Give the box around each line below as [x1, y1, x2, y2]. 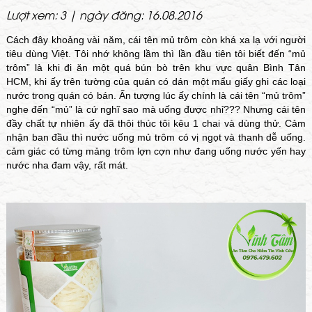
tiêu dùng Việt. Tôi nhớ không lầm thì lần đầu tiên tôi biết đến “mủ [6, 48, 306, 59]
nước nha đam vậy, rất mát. [6, 159, 128, 171]
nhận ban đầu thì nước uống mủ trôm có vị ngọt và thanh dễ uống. [6, 132, 306, 143]
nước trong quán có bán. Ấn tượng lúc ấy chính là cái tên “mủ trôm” [6, 90, 306, 101]
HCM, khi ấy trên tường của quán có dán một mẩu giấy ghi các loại [6, 76, 306, 87]
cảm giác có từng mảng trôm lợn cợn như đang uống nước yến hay [6, 146, 306, 157]
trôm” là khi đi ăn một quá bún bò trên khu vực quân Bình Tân [6, 62, 306, 73]
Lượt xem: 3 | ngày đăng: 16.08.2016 [6, 7, 202, 22]
